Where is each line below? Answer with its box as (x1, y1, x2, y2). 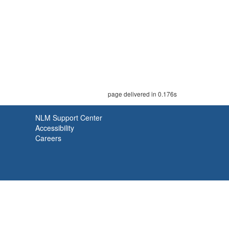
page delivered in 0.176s (108, 89, 177, 98)
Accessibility (35, 123, 74, 133)
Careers (35, 133, 61, 143)
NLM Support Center (35, 112, 102, 123)
